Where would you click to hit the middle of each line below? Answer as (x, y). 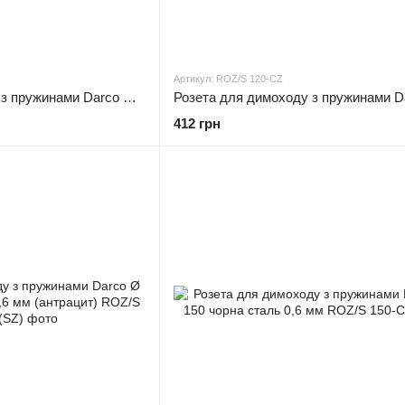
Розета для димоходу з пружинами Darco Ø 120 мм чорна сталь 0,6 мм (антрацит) (130, 97)
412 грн (197, 123)
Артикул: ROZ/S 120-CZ (228, 79)
